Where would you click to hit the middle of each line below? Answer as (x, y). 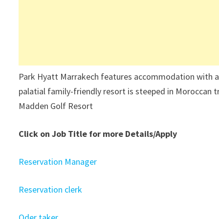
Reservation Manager (58, 162)
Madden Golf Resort (56, 106)
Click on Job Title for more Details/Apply (98, 134)
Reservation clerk (51, 189)
